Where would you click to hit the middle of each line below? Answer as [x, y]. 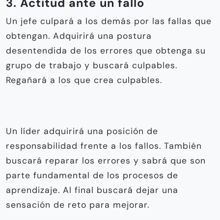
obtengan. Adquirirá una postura [79, 36]
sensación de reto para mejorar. [78, 205]
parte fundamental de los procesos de [92, 175]
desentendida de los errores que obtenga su [106, 50]
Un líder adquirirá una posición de [82, 131]
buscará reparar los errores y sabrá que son [106, 160]
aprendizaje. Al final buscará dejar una [92, 190]
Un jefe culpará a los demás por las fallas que [109, 21]
